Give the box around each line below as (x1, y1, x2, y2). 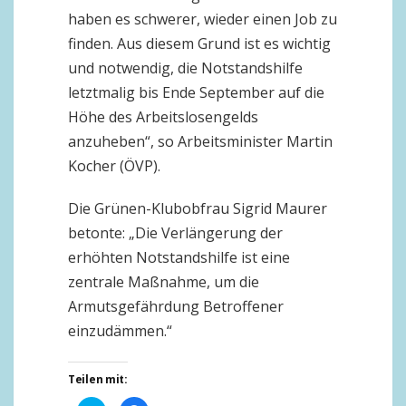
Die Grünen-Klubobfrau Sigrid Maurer (68, 198, 327, 218)
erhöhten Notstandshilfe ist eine (68, 247, 290, 267)
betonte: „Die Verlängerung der (68, 223, 283, 243)
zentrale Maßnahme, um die (68, 272, 259, 292)
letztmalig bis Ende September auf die (68, 82, 324, 102)
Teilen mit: (68, 372, 128, 387)
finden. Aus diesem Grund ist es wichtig (68, 34, 331, 53)
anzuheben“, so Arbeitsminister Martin (68, 131, 333, 151)
